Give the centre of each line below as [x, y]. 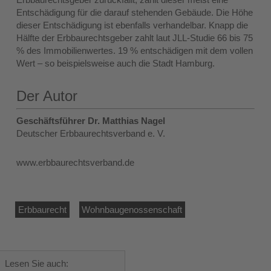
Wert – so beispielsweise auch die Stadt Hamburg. [116, 64]
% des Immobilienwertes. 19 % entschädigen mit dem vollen [135, 51]
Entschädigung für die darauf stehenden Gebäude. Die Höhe [135, 13]
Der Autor [47, 96]
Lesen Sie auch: [36, 263]
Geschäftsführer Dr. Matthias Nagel [91, 120]
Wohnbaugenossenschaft [132, 209]
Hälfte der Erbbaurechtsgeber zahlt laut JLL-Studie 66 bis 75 [135, 38]
